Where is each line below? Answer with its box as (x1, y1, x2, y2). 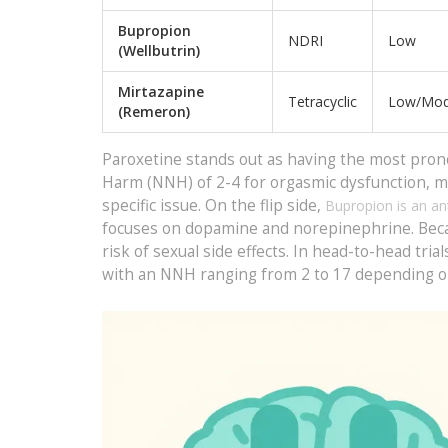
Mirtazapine (118, 81, 204, 101)
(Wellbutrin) (118, 40, 200, 60)
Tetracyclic (288, 91, 357, 111)
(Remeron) (118, 101, 190, 121)
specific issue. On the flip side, (102, 194, 325, 216)
